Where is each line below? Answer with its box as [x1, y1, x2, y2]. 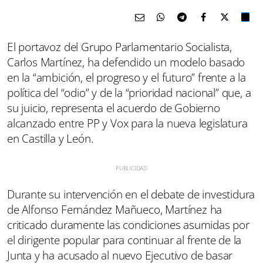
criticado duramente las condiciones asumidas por [7, 217, 249, 232]
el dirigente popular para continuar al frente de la [7, 232, 242, 248]
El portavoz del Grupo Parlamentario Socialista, [7, 39, 232, 55]
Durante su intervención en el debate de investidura [7, 186, 255, 202]
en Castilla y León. [7, 130, 94, 146]
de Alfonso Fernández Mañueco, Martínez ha [7, 201, 222, 217]
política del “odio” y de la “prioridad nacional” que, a [7, 85, 251, 100]
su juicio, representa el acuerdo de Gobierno [7, 100, 220, 116]
